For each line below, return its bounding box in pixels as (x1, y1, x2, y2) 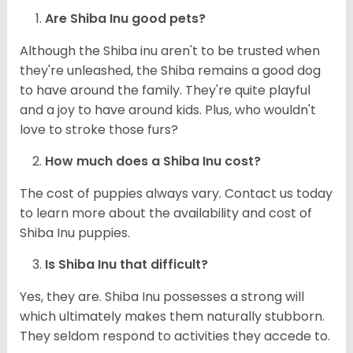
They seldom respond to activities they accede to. (20, 327, 330, 346)
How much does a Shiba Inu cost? (45, 152, 261, 171)
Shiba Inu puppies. (20, 224, 130, 243)
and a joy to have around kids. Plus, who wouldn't (20, 101, 316, 120)
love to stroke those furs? (20, 121, 178, 139)
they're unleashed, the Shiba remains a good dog (20, 61, 321, 80)
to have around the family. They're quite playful (20, 81, 310, 100)
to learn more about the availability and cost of (20, 204, 312, 223)
